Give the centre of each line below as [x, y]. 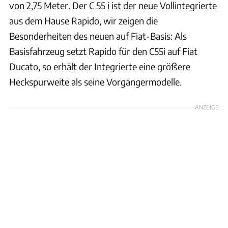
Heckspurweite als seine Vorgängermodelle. [95, 82]
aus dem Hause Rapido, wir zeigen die [83, 21]
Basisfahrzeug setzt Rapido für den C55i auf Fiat [103, 51]
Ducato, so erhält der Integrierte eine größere [100, 67]
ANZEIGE [207, 107]
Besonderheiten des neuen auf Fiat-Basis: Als [98, 36]
